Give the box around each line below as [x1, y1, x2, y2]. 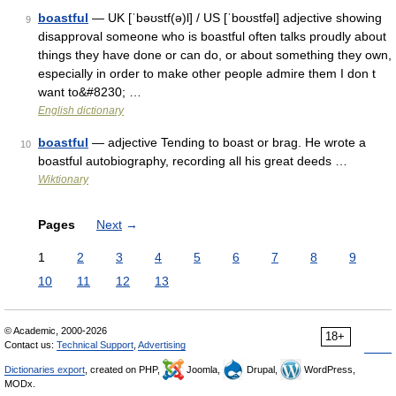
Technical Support [57, 339, 133, 350]
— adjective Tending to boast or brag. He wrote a [88, 135, 366, 149]
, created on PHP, [85, 364, 163, 375]
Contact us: [4, 339, 57, 350]
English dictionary [38, 104, 124, 117]
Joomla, [184, 364, 223, 375]
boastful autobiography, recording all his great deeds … [38, 154, 347, 168]
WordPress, [301, 364, 355, 375]
